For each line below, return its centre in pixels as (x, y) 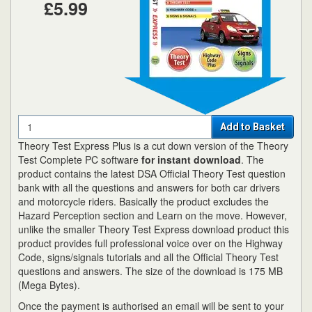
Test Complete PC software (80, 159)
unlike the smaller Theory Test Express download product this (154, 229)
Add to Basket (252, 127)
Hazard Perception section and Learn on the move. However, (153, 215)
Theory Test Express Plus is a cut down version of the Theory (153, 146)
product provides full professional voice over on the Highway (150, 243)
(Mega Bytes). (49, 285)
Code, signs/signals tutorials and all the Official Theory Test (148, 257)
